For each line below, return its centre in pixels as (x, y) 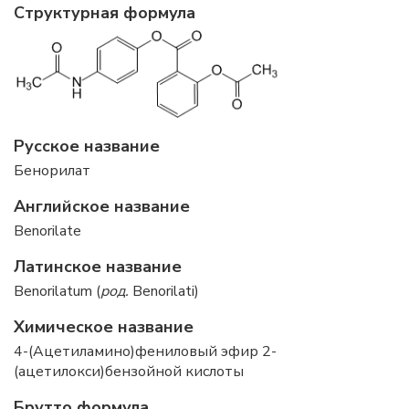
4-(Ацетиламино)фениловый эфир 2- (145, 352)
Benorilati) (164, 292)
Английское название (102, 207)
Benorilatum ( (57, 292)
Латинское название (98, 267)
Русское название (87, 147)
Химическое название (104, 327)
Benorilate (47, 231)
